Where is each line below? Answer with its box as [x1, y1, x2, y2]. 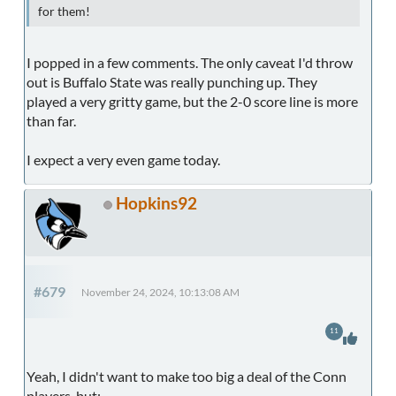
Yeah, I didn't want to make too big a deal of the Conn [27, 368, 346, 385]
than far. [27, 112, 76, 130]
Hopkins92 [116, 193, 197, 214]
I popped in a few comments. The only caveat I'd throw [27, 54, 353, 72]
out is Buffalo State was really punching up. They [27, 73, 317, 91]
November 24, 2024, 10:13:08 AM [81, 286, 240, 299]
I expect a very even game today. [27, 151, 220, 169]
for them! [38, 4, 90, 19]
